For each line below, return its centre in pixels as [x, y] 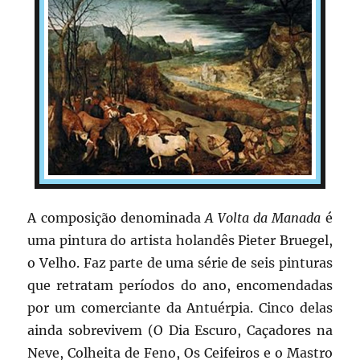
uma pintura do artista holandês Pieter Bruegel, [180, 241]
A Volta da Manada [263, 218]
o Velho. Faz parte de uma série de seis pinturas [180, 263]
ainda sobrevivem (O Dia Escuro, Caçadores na [180, 331]
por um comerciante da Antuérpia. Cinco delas [180, 308]
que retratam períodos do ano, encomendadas [180, 286]
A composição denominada [116, 218]
